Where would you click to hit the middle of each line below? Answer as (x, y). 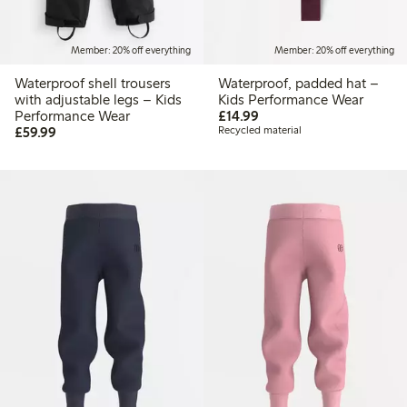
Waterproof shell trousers (93, 83)
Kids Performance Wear (290, 99)
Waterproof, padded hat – (298, 83)
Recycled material (259, 129)
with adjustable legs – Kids (98, 99)
